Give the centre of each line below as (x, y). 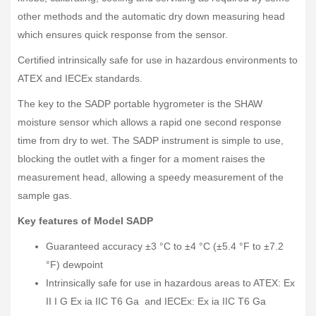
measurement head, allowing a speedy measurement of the (151, 177)
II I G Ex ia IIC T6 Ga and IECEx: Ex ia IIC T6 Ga (156, 301)
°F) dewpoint (74, 264)
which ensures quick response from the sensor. (123, 34)
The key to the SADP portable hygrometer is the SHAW (140, 103)
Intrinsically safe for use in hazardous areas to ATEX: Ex (170, 282)
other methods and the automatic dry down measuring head (151, 16)
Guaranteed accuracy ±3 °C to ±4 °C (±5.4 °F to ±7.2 (165, 246)
